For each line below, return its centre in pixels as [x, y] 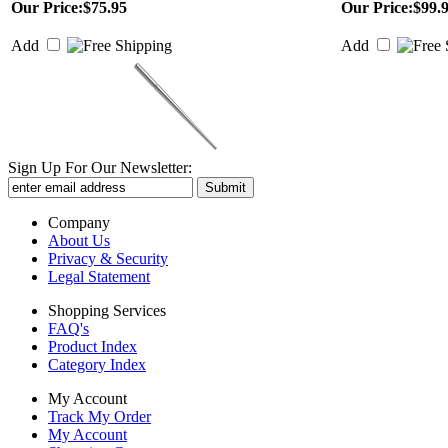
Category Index [97, 364]
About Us [79, 240]
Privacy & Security [108, 258]
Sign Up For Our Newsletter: [100, 167]
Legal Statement [99, 276]
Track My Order [99, 416]
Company [79, 222]
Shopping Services [107, 310]
